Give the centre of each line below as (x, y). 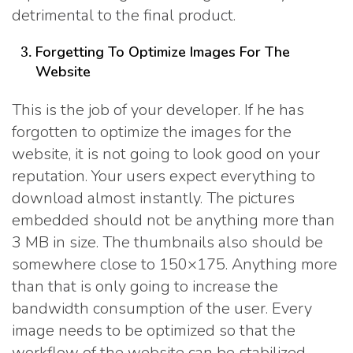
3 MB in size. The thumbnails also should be (167, 243)
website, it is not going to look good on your (166, 154)
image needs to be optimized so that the (154, 331)
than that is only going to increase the (145, 287)
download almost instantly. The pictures (153, 199)
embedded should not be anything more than (173, 221)
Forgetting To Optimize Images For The (163, 52)
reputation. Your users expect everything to (163, 176)
